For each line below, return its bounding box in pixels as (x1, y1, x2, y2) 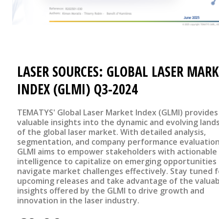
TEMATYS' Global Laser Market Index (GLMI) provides (17, 107, 218, 118)
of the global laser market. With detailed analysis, (17, 127, 206, 138)
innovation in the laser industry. (17, 195, 139, 206)
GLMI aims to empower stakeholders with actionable (17, 146, 217, 157)
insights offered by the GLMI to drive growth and (17, 185, 204, 197)
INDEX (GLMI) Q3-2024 (17, 80, 138, 99)
